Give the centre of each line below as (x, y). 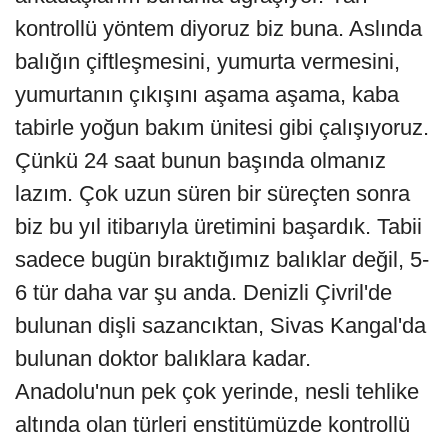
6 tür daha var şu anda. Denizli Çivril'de (203, 293)
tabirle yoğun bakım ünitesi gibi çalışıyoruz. (222, 128)
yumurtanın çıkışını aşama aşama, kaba (207, 95)
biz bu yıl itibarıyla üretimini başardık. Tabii (218, 227)
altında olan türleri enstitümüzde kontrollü (212, 425)
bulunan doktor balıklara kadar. (163, 359)
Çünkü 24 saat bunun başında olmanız (200, 161)
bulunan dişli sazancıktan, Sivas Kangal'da (220, 326)
